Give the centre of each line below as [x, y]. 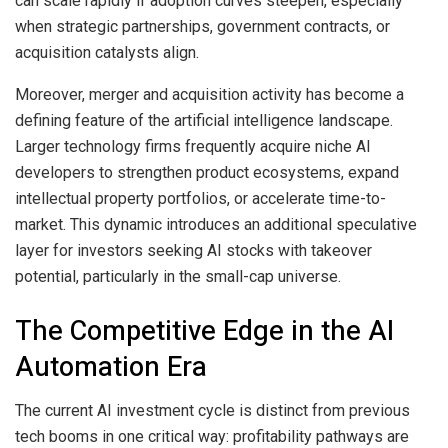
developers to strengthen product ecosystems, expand [207, 173]
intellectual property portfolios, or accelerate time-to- [200, 199]
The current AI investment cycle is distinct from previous [212, 411]
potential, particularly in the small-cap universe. [178, 277]
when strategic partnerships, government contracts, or [202, 27]
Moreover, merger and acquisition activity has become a [209, 95]
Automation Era [111, 366]
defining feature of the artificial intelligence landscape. [204, 121]
